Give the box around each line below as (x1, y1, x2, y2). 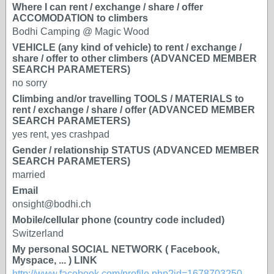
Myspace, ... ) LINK (12, 255, 97, 265)
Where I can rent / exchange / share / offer (12, 2, 203, 12)
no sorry (12, 78, 47, 88)
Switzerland (12, 228, 64, 239)
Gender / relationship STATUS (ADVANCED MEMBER (12, 145, 259, 155)
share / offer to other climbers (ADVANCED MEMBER (12, 53, 257, 64)
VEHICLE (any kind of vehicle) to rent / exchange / (12, 42, 242, 53)
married (12, 169, 45, 180)
